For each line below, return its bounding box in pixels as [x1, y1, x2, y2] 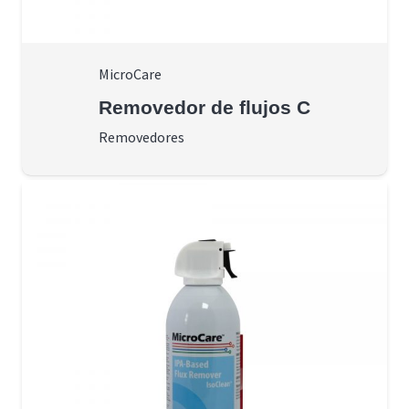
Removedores [99, 128, 184, 146]
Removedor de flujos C [99, 96, 310, 118]
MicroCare [99, 64, 162, 83]
